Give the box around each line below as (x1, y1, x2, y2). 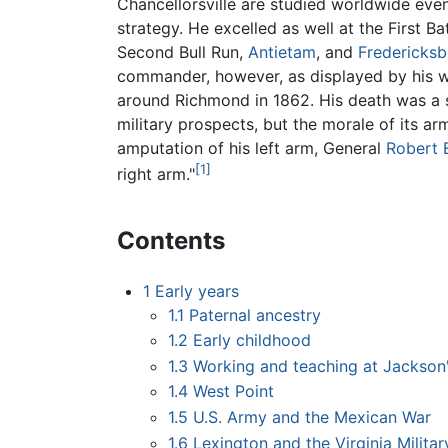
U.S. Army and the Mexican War (193, 406, 432, 427)
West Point (193, 381, 275, 402)
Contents (117, 225, 225, 255)
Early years (154, 280, 239, 301)
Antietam (248, 42, 316, 63)
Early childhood (193, 330, 312, 351)
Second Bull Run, (117, 42, 248, 63)
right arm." (117, 164, 195, 185)
